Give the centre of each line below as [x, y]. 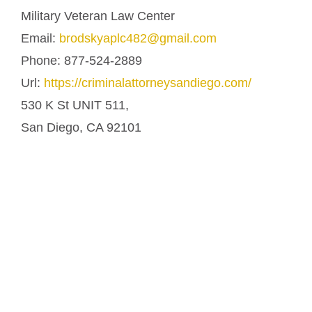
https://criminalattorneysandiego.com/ [148, 83]
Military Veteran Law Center [98, 16]
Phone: [42, 60]
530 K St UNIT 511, [75, 105]
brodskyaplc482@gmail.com [138, 38]
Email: [40, 38]
